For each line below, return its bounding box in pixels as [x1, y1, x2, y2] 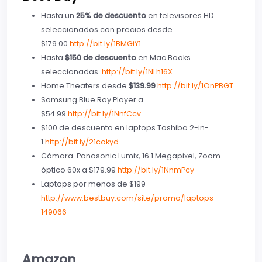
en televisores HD [146, 11, 214, 21]
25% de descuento [76, 11, 146, 21]
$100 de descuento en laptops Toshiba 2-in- [41, 123, 209, 133]
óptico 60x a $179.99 [41, 165, 118, 175]
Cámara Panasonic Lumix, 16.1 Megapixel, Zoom [41, 151, 220, 161]
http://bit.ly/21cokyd [45, 137, 119, 147]
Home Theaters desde [41, 81, 129, 91]
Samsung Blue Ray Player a [41, 95, 143, 105]
